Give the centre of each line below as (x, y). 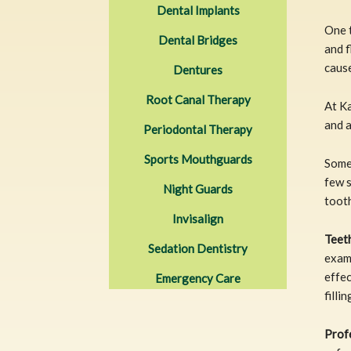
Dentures (198, 69)
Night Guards (198, 188)
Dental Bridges (198, 40)
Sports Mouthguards (198, 159)
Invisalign (198, 218)
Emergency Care (198, 278)
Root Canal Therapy (198, 99)
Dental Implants (198, 10)
